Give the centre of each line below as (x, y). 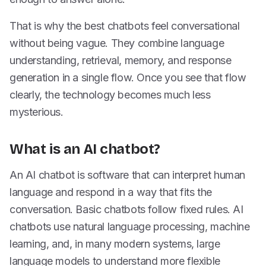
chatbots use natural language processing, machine (130, 227)
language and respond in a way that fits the (111, 192)
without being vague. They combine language (117, 43)
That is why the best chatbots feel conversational (125, 26)
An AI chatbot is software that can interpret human (128, 175)
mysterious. (37, 112)
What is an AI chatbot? (85, 149)
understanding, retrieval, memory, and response (121, 60)
